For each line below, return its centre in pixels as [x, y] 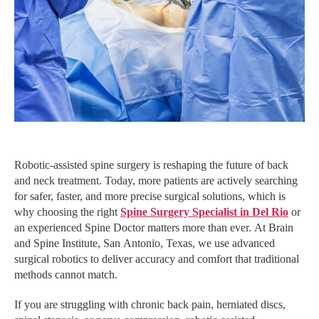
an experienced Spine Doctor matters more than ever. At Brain [154, 228]
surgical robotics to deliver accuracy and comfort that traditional [157, 259]
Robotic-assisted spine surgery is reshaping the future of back [151, 165]
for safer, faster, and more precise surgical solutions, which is [150, 196]
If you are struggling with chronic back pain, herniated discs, [150, 304]
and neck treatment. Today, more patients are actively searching [156, 181]
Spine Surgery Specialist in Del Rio [204, 212]
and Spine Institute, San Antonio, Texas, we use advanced [145, 243]
